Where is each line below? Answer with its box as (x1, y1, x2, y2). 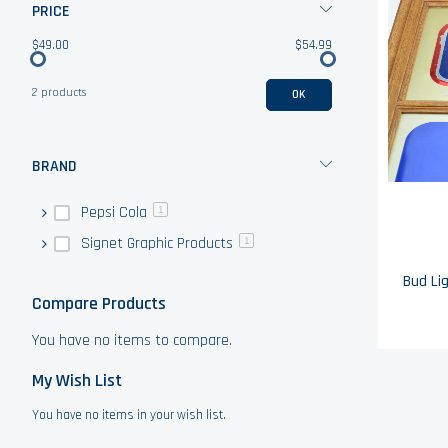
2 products (32, 85, 86, 100)
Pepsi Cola (81, 202, 147, 223)
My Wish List (32, 369, 122, 392)
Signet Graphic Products (81, 233, 233, 254)
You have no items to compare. (32, 330, 232, 351)
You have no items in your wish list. (32, 407, 226, 423)
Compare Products (32, 292, 166, 315)
